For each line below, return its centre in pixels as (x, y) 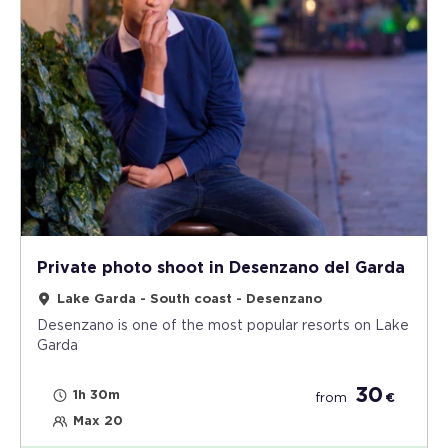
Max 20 (98, 421)
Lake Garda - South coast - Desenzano (189, 299)
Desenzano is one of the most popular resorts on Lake (223, 325)
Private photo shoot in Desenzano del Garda (221, 267)
